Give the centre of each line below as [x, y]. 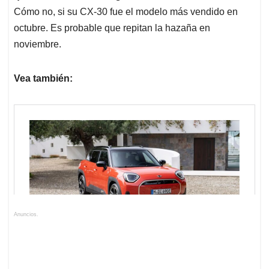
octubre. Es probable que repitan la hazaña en [112, 28]
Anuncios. [26, 214]
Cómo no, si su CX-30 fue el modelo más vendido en [126, 11]
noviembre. [38, 44]
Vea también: [43, 78]
